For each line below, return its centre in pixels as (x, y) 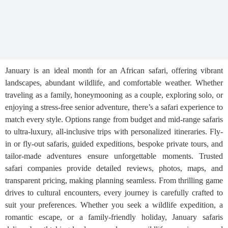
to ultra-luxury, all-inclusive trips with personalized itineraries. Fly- (114, 132)
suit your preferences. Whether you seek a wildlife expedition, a (114, 205)
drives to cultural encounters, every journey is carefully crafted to (114, 193)
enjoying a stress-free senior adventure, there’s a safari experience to (114, 107)
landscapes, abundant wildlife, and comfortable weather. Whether (114, 83)
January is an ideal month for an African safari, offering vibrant (114, 70)
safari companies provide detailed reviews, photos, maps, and (114, 168)
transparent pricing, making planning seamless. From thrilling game (114, 180)
